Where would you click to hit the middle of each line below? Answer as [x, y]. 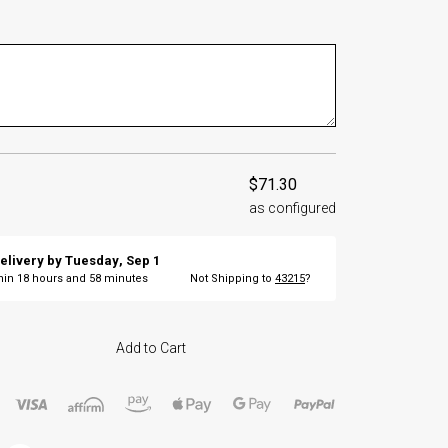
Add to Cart [150, 348]
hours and [59, 279]
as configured [292, 208]
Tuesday [92, 261]
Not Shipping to [232, 279]
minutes [125, 279]
